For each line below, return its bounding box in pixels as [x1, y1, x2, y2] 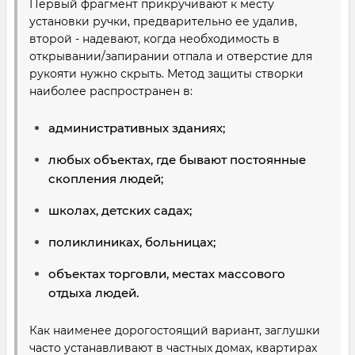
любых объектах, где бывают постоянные [48, 152, 306, 167]
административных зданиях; [48, 120, 225, 136]
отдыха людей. [48, 285, 139, 300]
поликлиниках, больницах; [48, 235, 216, 250]
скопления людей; [48, 171, 163, 186]
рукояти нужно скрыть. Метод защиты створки [29, 67, 303, 81]
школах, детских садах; [48, 203, 192, 218]
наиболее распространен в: [29, 84, 193, 98]
